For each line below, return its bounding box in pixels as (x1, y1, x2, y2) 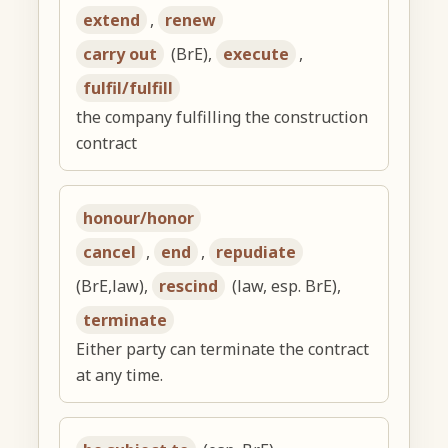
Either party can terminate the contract (76, 338, 370, 361)
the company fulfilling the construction (76, 106, 369, 129)
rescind (159, 275, 219, 298)
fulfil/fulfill (83, 77, 174, 100)
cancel (83, 241, 137, 264)
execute (223, 43, 290, 66)
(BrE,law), (76, 275, 153, 298)
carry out (83, 43, 158, 66)
